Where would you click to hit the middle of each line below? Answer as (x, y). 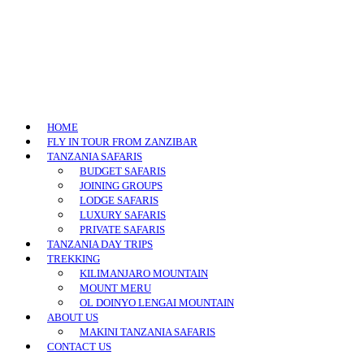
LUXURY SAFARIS (123, 215)
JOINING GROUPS (121, 186)
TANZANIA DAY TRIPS (100, 244)
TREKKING (74, 259)
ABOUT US (73, 317)
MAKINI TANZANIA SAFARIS (147, 332)
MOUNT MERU (115, 288)
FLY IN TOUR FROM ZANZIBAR (122, 142)
